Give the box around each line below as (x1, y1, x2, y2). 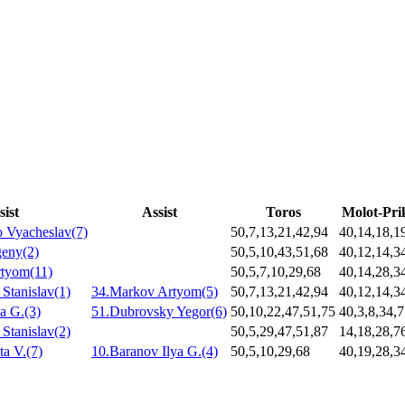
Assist (141, 204, 177, 221)
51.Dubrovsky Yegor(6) (91, 304, 227, 320)
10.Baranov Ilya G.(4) (91, 344, 218, 360)
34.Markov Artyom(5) (91, 284, 218, 300)
